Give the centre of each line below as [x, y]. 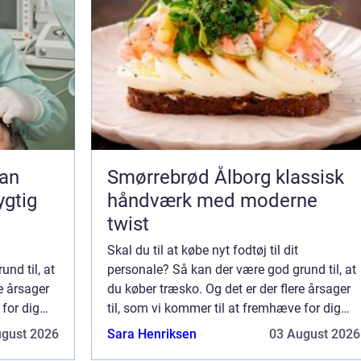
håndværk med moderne [212, 201]
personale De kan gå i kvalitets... [199, 347]
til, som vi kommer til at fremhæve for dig [224, 308]
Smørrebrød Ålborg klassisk [191, 177]
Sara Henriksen [152, 334]
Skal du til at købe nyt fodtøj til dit [203, 250]
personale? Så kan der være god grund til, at [232, 270]
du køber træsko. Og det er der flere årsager [229, 289]
